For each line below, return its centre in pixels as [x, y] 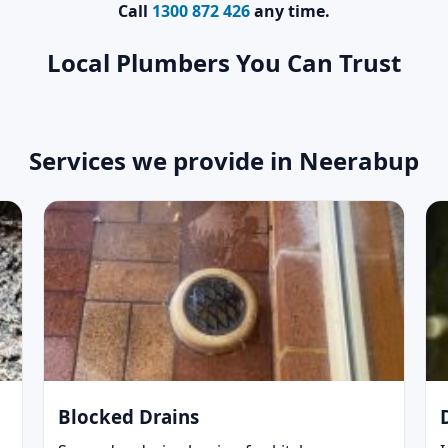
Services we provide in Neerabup [224, 160]
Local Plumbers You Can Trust [224, 63]
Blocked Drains [128, 416]
